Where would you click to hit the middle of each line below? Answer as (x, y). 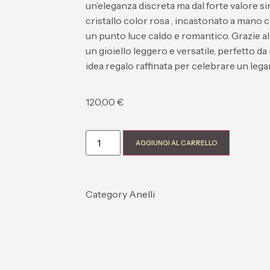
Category (106, 194)
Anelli (142, 194)
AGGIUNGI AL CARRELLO (177, 143)
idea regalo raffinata (129, 66)
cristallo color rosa (127, 21)
